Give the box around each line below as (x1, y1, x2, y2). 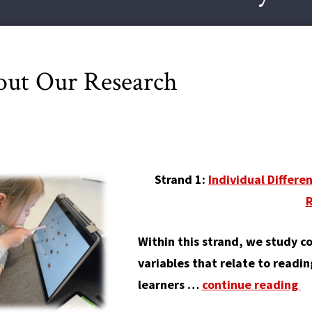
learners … (137, 276, 202, 292)
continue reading (201, 276, 301, 292)
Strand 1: (154, 171, 205, 187)
